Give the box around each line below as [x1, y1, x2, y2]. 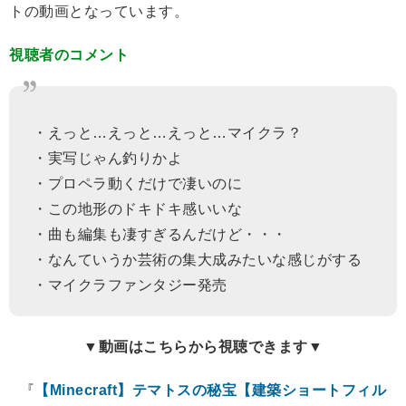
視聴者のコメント [9, 47, 129, 63]
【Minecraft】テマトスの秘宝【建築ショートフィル [34, 382, 387, 399]
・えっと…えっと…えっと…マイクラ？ [33, 125, 302, 141]
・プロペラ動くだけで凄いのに [33, 176, 242, 192]
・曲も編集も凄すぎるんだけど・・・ [33, 227, 287, 243]
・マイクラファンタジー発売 [33, 277, 227, 294]
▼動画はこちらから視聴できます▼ [83, 339, 323, 355]
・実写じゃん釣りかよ [33, 150, 182, 167]
